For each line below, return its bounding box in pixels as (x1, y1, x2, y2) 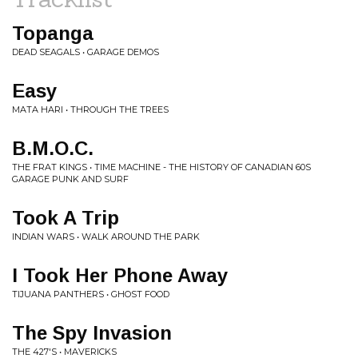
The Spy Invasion (12, 322, 172, 344)
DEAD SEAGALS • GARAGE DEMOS (12, 46, 159, 58)
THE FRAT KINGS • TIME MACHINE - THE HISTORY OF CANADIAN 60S (12, 161, 311, 173)
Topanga (12, 22, 93, 44)
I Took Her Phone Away (12, 265, 228, 286)
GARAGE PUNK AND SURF (12, 173, 129, 185)
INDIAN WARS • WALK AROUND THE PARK (12, 231, 200, 242)
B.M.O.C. (12, 137, 93, 159)
